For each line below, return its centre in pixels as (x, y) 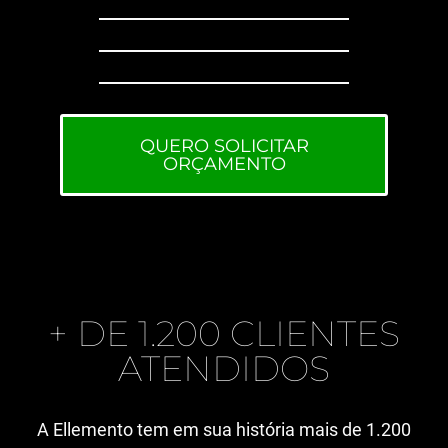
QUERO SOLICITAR (224, 146)
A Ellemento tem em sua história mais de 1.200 (224, 430)
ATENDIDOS (224, 369)
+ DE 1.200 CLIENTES (224, 334)
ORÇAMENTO (224, 164)
